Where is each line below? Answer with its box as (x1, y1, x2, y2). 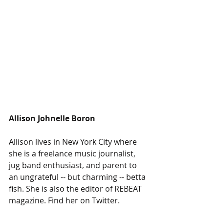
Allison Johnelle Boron (9, 113, 95, 124)
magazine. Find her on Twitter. (9, 195, 122, 206)
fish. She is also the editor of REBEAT (9, 183, 144, 194)
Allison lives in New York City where (9, 136, 139, 147)
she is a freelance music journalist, (9, 148, 137, 159)
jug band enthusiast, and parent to (9, 160, 139, 171)
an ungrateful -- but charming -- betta (9, 172, 148, 182)
